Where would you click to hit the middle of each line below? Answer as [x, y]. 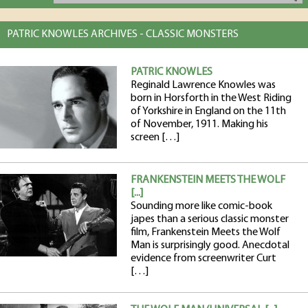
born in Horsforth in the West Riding [211, 98]
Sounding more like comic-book [201, 206]
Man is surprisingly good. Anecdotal [210, 245]
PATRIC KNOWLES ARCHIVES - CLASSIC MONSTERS [123, 34]
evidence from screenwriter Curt [203, 258]
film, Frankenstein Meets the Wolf [206, 232]
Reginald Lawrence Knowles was [203, 85]
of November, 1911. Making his [199, 124]
